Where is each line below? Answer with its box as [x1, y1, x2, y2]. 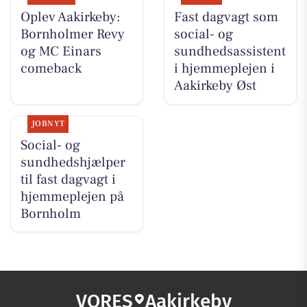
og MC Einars [20, 42, 101, 61]
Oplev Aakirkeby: [20, 8, 121, 27]
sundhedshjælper [20, 153, 125, 171]
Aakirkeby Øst [173, 77, 256, 95]
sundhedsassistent [173, 42, 286, 61]
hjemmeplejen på [20, 187, 124, 206]
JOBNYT [31, 118, 65, 129]
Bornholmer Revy [20, 25, 125, 44]
